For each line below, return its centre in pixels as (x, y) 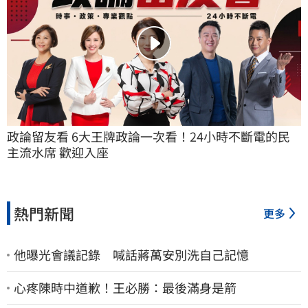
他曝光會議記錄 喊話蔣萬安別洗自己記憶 (131, 255)
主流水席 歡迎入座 (58, 152)
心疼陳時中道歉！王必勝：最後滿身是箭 (125, 288)
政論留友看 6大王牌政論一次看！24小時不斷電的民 (148, 136)
